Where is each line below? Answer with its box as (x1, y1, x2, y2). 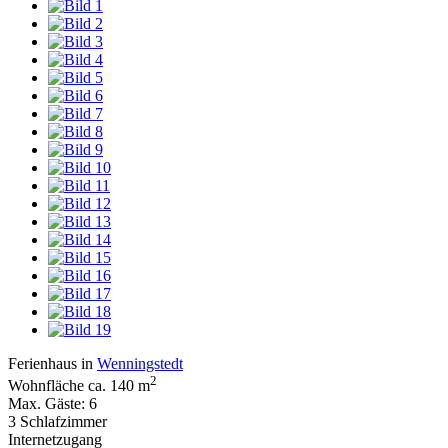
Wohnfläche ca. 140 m (8, 377, 150, 395)
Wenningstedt (97, 354, 183, 372)
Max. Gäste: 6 (8, 395, 97, 413)
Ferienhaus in (8, 354, 97, 372)
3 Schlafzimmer (8, 413, 107, 431)
